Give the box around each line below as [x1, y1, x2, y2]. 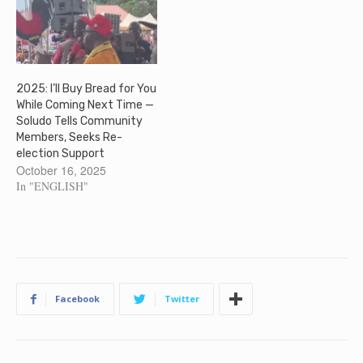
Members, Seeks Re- [16, 130, 122, 145]
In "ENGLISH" [16, 178, 88, 194]
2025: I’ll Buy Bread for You [16, 82, 156, 96]
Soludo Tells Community [16, 114, 143, 129]
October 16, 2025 [16, 162, 106, 179]
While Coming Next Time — [16, 98, 154, 113]
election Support [16, 147, 105, 161]
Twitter [164, 293, 199, 305]
